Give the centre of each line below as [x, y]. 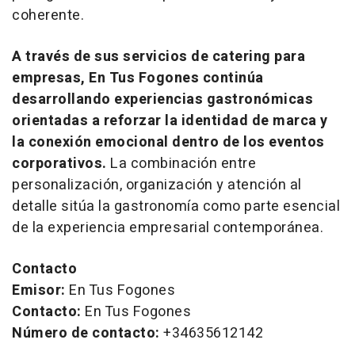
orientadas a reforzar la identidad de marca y [170, 120]
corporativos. [59, 163]
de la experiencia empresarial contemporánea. [168, 227]
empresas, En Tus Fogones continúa [138, 78]
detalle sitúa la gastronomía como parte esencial [176, 206]
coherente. [48, 15]
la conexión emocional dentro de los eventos [168, 142]
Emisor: [39, 290]
